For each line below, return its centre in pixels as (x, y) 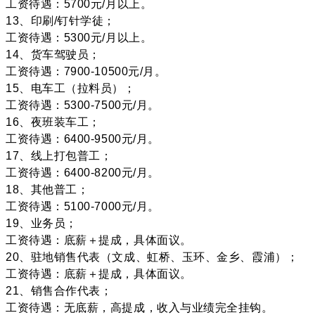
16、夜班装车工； (53, 122)
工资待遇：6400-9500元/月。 (83, 139)
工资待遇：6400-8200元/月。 (83, 172)
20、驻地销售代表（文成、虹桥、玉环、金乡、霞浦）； (152, 257)
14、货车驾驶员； (53, 54)
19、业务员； (41, 223)
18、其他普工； (47, 189)
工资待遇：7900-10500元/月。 (86, 71)
